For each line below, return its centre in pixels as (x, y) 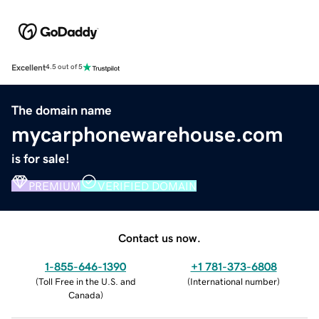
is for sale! (41, 158)
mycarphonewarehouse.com (147, 134)
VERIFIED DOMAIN (147, 185)
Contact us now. (159, 237)
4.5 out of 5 (64, 67)
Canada (84, 295)
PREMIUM (54, 185)
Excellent (28, 67)
